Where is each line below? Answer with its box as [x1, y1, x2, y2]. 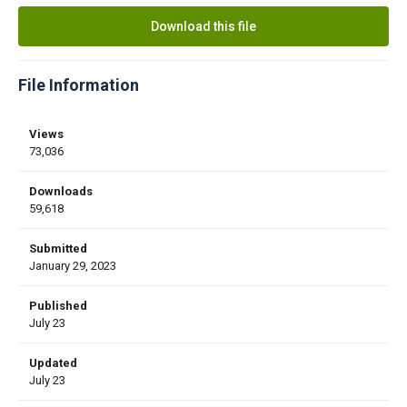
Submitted [29, 241, 87, 255]
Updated [29, 355, 77, 370]
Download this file [151, 18, 256, 34]
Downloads [29, 184, 93, 198]
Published [29, 298, 87, 313]
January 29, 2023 [29, 258, 116, 273]
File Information [18, 74, 139, 94]
